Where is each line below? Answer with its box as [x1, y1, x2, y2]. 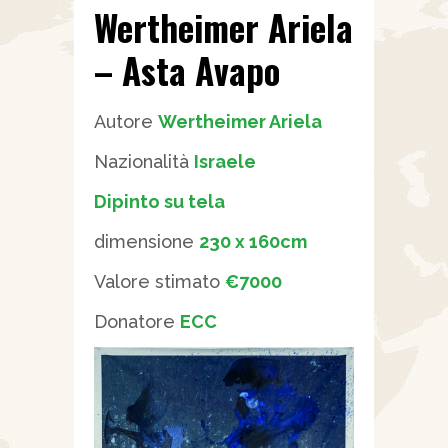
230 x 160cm [199, 231, 307, 253]
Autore [94, 111, 158, 133]
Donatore [94, 311, 180, 333]
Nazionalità [94, 151, 194, 173]
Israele [194, 151, 256, 173]
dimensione [94, 231, 199, 253]
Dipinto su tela [94, 191, 225, 213]
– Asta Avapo [94, 44, 280, 97]
